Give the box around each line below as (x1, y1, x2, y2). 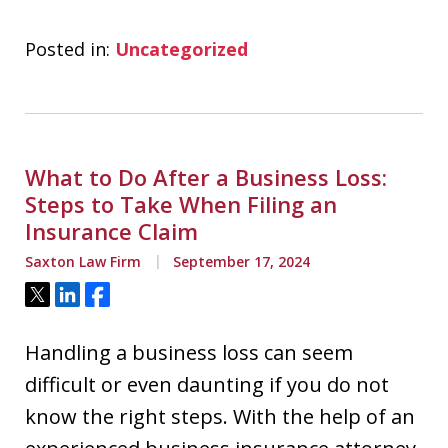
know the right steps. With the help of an (25, 403, 415, 430)
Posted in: (25, 37, 110, 61)
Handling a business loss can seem (25, 339, 353, 366)
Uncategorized (115, 37, 248, 61)
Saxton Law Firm (25, 252, 141, 271)
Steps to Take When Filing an (25, 189, 337, 219)
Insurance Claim (25, 216, 198, 246)
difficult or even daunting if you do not (25, 371, 389, 398)
